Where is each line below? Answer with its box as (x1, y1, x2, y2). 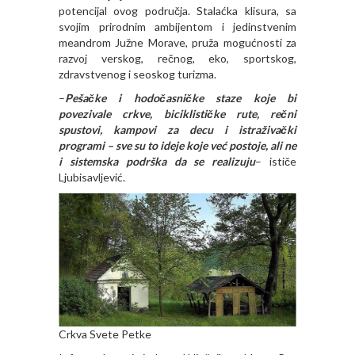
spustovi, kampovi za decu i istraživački (59, 122, 296, 136)
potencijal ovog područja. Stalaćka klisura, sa (59, 3, 296, 17)
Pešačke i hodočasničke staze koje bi (65, 90, 296, 105)
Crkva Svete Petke (59, 327, 151, 342)
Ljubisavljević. (59, 170, 125, 184)
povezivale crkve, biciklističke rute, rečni (59, 106, 296, 120)
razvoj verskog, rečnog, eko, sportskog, (59, 51, 296, 65)
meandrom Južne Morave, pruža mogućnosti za (59, 35, 296, 49)
